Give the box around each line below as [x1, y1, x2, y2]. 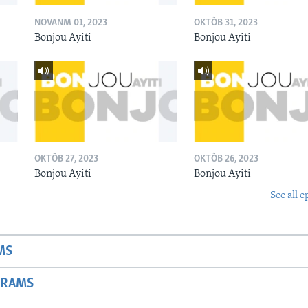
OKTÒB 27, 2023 [34, 154, 98, 165]
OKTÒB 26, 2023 [193, 154, 258, 165]
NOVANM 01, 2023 [34, 17, 107, 28]
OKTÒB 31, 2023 [193, 17, 258, 28]
